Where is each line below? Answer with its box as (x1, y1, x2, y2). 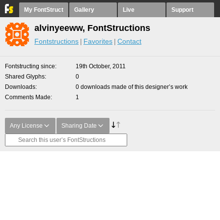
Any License (10, 122, 43, 129)
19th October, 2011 (76, 63, 126, 70)
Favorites (83, 37, 112, 45)
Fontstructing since (5, 63, 55, 70)
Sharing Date (61, 122, 97, 129)
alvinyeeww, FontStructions (34, 23, 150, 33)
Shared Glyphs (5, 73, 45, 80)
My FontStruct (24, 6, 63, 13)
